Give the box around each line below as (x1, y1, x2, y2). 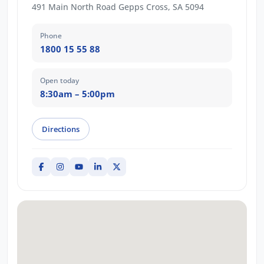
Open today (40, 75, 79, 86)
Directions (42, 124, 80, 135)
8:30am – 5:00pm (40, 88, 115, 100)
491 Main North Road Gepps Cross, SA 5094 (32, 1, 204, 13)
